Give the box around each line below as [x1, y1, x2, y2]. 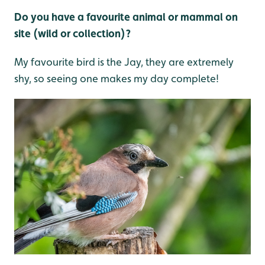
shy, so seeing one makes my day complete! [14, 72, 219, 85]
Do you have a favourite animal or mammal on [14, 10, 238, 23]
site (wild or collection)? [14, 27, 131, 40]
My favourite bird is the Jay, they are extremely [14, 55, 234, 68]
